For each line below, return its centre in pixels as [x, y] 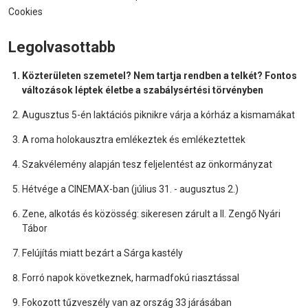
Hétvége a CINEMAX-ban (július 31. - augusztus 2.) [130, 189]
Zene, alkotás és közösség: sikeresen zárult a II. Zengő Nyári [151, 214]
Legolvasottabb [62, 47]
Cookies [25, 12]
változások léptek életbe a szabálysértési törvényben [143, 90]
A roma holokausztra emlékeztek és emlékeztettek [134, 140]
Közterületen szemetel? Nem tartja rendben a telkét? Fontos [159, 76]
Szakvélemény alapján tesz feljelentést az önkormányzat [147, 164]
